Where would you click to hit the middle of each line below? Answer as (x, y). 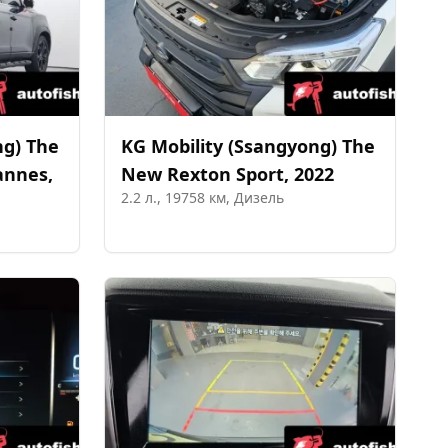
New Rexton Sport (202, 174)
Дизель (259, 197)
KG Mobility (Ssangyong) (229, 146)
